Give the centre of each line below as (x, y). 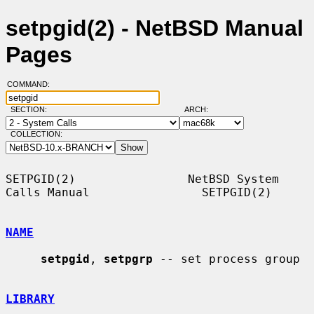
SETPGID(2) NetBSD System (142, 179)
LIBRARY (30, 299)
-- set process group (226, 259)
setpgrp (128, 259)
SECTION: (32, 110)
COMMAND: (32, 84)
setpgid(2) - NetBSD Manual (155, 28)
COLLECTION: (36, 134)
